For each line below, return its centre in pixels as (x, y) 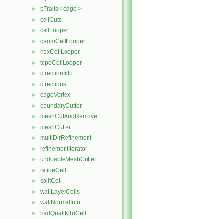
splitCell (51, 181)
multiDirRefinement (66, 138)
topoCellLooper (61, 63)
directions (53, 84)
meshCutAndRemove (69, 116)
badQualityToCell (63, 213)
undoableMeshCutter (68, 159)
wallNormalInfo (60, 202)
